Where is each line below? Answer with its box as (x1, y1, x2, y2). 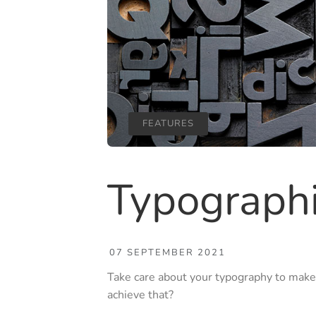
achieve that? (107, 287, 174, 303)
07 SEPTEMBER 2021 (109, 246, 226, 260)
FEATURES (142, 117, 194, 130)
